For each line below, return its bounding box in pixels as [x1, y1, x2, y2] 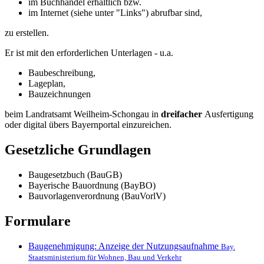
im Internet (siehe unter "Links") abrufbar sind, [28, 7, 202, 18]
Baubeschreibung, [28, 67, 95, 78]
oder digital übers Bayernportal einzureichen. [5, 119, 174, 130]
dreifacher [161, 108, 204, 119]
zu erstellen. [5, 27, 49, 38]
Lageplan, [28, 78, 65, 88]
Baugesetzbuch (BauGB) [28, 169, 122, 180]
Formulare [5, 213, 71, 229]
